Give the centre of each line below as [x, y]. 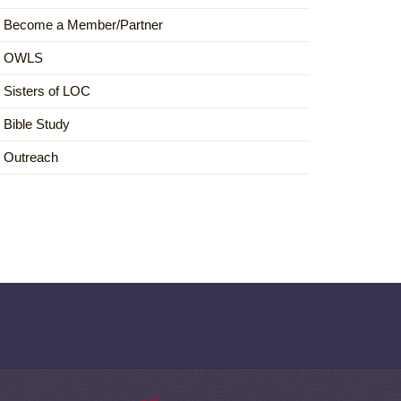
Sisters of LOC [47, 91]
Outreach [31, 157]
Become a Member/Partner [83, 25]
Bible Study [37, 124]
